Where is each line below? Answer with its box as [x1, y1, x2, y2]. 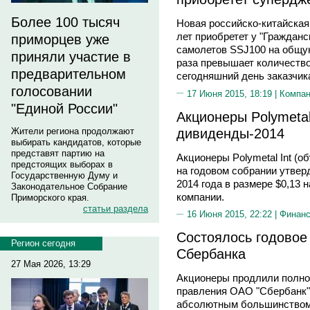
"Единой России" [11, 101, 118, 116]
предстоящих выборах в [11, 159, 113, 170]
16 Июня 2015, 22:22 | [187, 209, 280, 219]
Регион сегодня [11, 238, 75, 248]
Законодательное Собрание [11, 181, 127, 192]
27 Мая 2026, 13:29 [11, 259, 91, 269]
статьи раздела [83, 203, 148, 214]
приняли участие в [11, 49, 131, 64]
